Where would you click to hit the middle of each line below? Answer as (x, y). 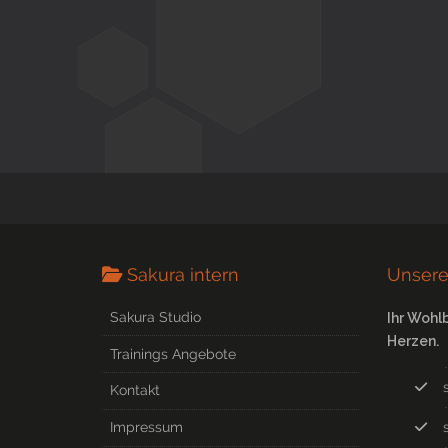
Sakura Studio (156, 316)
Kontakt (135, 390)
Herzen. (413, 340)
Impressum (147, 427)
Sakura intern (183, 274)
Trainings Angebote (173, 353)
